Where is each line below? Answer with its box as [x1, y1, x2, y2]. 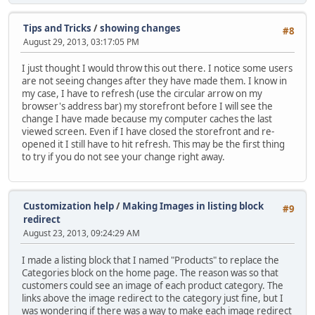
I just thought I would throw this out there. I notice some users [22, 61, 292, 75]
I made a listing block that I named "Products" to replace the [22, 253, 279, 266]
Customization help [23, 200, 114, 213]
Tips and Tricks [23, 21, 91, 34]
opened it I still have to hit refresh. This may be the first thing [22, 137, 285, 150]
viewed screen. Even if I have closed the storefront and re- [22, 124, 274, 138]
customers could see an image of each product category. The [22, 278, 283, 292]
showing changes [100, 21, 181, 34]
